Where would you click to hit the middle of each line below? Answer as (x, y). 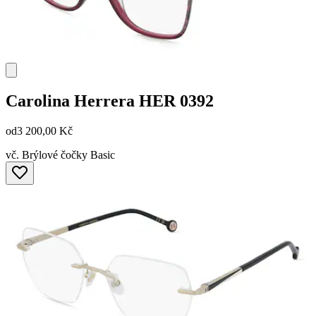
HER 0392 (176, 101)
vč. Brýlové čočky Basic (60, 154)
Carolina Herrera (70, 101)
